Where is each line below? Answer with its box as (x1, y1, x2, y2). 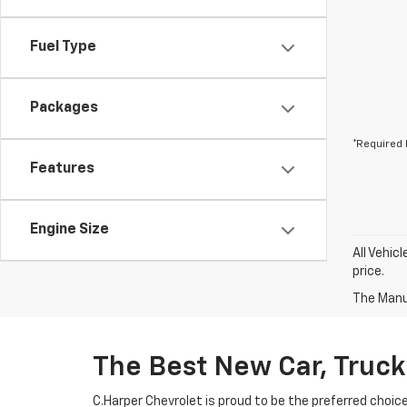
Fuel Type (30, 40, 96, 55)
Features (30, 162, 94, 176)
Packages (30, 101, 98, 115)
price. (352, 265, 384, 278)
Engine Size (30, 223, 109, 237)
